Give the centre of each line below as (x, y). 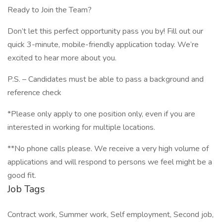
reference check (34, 93)
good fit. (22, 175)
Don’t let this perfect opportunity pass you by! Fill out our (105, 31)
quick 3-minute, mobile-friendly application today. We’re (103, 45)
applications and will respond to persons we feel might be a (110, 162)
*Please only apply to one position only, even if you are (101, 114)
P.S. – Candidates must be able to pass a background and (106, 79)
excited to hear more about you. (62, 58)
